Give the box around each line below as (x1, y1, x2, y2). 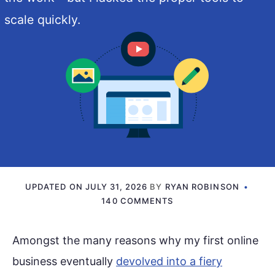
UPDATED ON (25, 181, 85, 192)
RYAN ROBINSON (165, 181, 239, 192)
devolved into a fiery (116, 254, 222, 268)
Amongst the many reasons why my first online (12, 233, 258, 247)
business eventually (12, 254, 116, 268)
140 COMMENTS (101, 195, 174, 206)
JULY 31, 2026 (85, 181, 148, 192)
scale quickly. (4, 12, 80, 27)
